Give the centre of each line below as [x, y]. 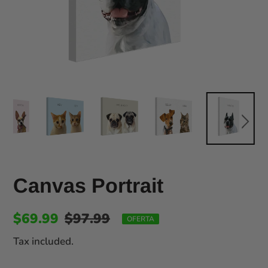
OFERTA [141, 219]
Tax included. [43, 241]
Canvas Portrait [88, 185]
